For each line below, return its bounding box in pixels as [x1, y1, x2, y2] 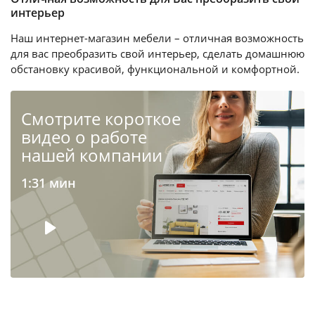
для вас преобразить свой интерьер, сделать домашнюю [11, 46, 304, 61]
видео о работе [21, 124, 147, 148]
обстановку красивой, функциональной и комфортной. [11, 62, 300, 77]
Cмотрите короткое [21, 106, 181, 130]
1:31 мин [21, 174, 76, 191]
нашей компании [21, 143, 162, 167]
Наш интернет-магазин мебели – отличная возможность [11, 31, 304, 46]
